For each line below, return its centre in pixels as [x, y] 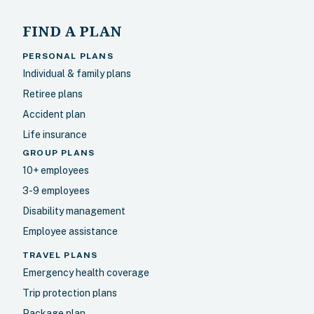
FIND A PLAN [72, 31]
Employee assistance [70, 231]
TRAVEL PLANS [60, 255]
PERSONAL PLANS [68, 56]
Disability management [74, 211]
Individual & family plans [77, 74]
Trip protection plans [70, 293]
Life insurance [55, 135]
